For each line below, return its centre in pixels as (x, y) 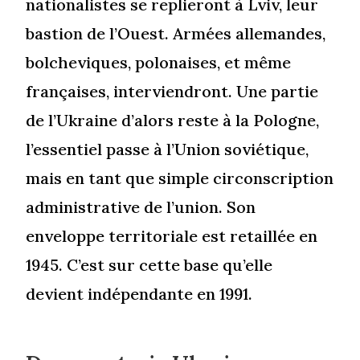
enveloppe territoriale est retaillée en (172, 235)
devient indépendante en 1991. (139, 293)
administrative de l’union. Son (141, 207)
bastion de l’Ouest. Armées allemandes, (176, 33)
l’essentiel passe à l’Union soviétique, (168, 149)
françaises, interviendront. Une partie (172, 91)
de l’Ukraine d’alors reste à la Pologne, (173, 120)
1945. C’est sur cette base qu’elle (149, 264)
